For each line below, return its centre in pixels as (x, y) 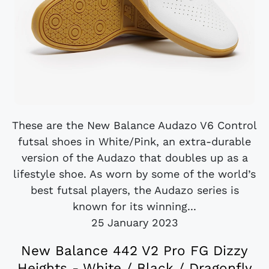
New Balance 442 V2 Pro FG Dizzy (134, 250)
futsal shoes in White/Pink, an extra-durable (134, 141)
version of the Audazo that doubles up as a (134, 157)
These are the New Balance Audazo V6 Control (134, 125)
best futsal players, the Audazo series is (134, 190)
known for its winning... (134, 206)
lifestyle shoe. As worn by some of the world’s (134, 174)
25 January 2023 (134, 222)
